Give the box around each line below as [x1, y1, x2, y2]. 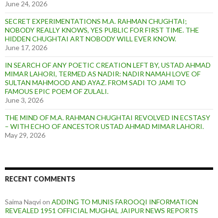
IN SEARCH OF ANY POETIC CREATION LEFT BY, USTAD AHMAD [5, 60, 211, 69]
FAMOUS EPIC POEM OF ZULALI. [5, 87, 109, 95]
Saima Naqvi [5, 197, 41, 206]
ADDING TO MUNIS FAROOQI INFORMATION [52, 197, 198, 206]
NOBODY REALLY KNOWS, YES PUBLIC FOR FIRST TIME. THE [5, 25, 199, 34]
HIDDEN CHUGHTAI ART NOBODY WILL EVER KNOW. [5, 34, 176, 43]
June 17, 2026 [5, 43, 47, 52]
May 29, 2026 [5, 130, 45, 139]
